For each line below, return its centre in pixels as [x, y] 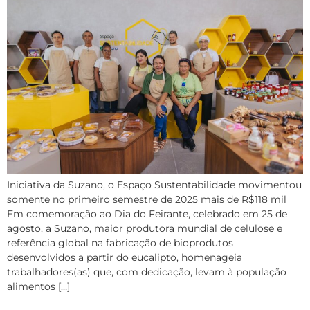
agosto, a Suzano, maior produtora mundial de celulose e [145, 229]
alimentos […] [38, 287]
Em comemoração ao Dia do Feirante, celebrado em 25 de [147, 214]
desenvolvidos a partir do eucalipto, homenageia [125, 258]
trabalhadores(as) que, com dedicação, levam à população [147, 272]
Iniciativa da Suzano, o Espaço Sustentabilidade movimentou [154, 185]
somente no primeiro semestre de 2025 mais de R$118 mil [147, 200]
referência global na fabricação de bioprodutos [120, 243]
